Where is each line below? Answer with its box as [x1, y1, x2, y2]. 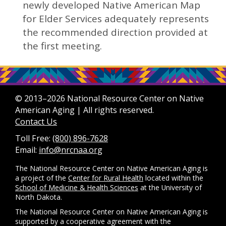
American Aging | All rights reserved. [15, 104, 154, 116]
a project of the [15, 173, 68, 183]
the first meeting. [23, 39, 102, 52]
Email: [15, 144, 39, 155]
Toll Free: [15, 133, 52, 144]
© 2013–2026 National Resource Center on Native [15, 93, 204, 104]
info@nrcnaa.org [39, 144, 102, 155]
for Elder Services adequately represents [23, 12, 209, 25]
